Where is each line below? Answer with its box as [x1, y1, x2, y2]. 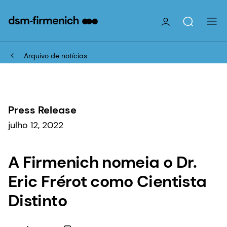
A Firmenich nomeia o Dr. [8, 151, 197, 173]
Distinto [8, 190, 67, 211]
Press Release [8, 103, 77, 117]
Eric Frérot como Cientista [8, 170, 207, 192]
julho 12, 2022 [8, 119, 63, 131]
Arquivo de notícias [24, 51, 87, 60]
